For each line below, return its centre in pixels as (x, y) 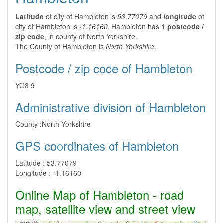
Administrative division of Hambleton (111, 107)
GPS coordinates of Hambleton (97, 146)
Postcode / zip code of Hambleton (104, 68)
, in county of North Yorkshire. (91, 36)
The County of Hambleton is (60, 46)
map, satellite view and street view (105, 208)
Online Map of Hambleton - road (100, 194)
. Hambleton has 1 (137, 26)
